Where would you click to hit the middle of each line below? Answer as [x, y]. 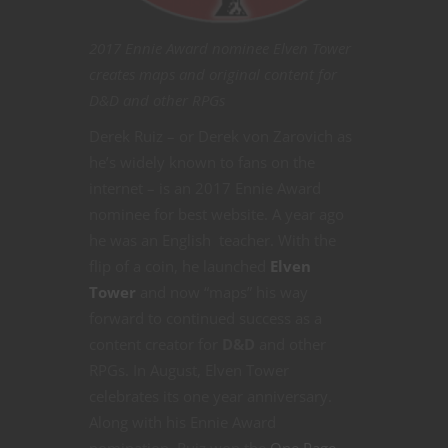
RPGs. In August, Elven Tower [189, 369]
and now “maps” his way [222, 291]
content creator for [155, 343]
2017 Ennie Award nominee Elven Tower [220, 47]
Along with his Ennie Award [182, 421]
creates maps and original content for [213, 73]
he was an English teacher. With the [212, 239]
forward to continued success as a [205, 317]
